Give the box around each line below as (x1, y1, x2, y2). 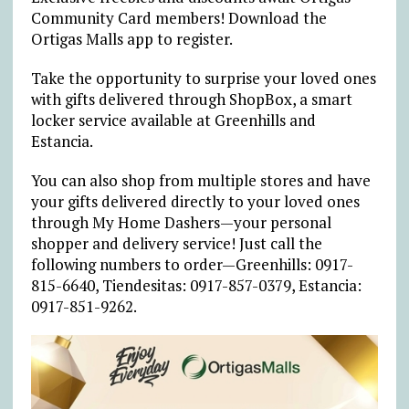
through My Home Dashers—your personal (30, 211, 331, 233)
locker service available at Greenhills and (30, 109, 316, 131)
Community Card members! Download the (30, 6, 327, 28)
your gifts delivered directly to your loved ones (30, 190, 360, 212)
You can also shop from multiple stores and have (30, 169, 371, 191)
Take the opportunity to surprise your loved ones (30, 67, 376, 89)
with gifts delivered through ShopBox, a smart (30, 88, 352, 110)
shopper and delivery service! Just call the (30, 232, 322, 254)
